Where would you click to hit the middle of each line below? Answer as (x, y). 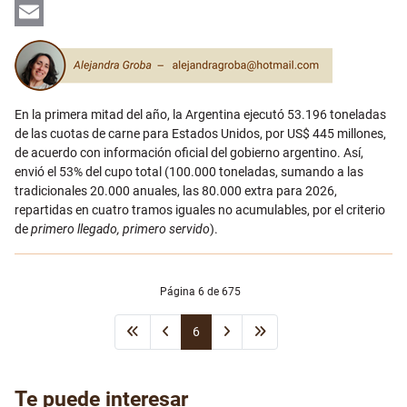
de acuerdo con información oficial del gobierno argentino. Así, (189, 152)
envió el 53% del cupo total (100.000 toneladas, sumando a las (189, 171)
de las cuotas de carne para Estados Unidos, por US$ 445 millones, (200, 133)
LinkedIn (39, 11)
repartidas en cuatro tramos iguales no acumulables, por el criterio (200, 209)
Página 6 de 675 (200, 291)
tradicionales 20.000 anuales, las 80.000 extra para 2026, (176, 190)
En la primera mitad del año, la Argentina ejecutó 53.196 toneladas (200, 114)
